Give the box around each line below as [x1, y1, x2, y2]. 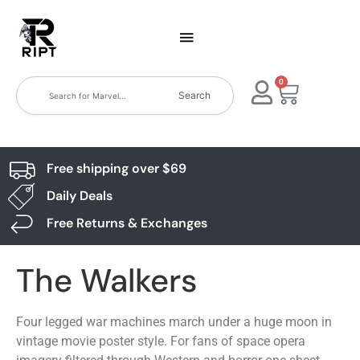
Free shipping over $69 [46, 160, 186, 177]
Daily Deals [46, 187, 112, 204]
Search [178, 89, 211, 101]
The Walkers [16, 260, 197, 301]
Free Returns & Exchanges [46, 215, 207, 231]
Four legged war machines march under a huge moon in [16, 314, 332, 329]
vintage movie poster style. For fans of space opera [16, 333, 305, 349]
